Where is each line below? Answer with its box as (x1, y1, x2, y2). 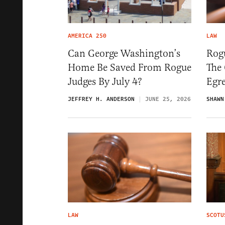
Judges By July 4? (68, 75, 142, 88)
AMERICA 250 (68, 32, 106, 41)
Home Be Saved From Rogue (68, 61, 191, 74)
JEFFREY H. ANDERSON (68, 95, 135, 104)
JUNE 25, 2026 (145, 95, 191, 104)
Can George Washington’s (68, 47, 180, 60)
